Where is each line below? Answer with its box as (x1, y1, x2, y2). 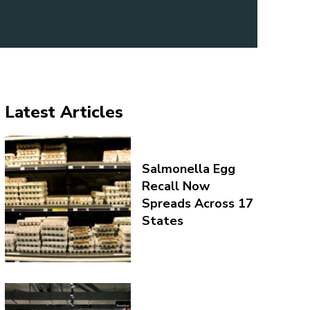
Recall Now (142, 178, 210, 195)
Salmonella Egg (142, 161, 236, 178)
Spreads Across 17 (142, 195, 254, 212)
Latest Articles (4, 101, 123, 123)
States (142, 212, 184, 230)
